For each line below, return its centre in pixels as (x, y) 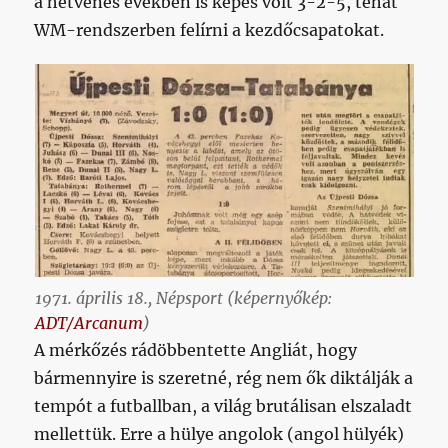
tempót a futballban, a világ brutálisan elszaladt (223, 405)
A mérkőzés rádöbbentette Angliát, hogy (196, 349)
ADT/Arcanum (88, 322)
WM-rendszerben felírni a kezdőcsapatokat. (209, 30)
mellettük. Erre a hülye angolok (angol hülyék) (219, 433)
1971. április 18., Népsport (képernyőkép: (183, 297)
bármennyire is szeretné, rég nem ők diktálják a (224, 377)
